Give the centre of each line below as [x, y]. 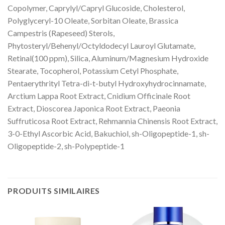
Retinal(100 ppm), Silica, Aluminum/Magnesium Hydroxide [108, 58]
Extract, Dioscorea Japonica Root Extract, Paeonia [94, 108]
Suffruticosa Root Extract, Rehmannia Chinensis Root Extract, [113, 121]
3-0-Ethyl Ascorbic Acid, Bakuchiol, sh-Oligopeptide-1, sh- [108, 134]
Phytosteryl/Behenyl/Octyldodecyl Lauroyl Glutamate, [101, 46]
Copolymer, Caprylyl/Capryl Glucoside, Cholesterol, [96, 8]
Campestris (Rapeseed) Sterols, [61, 33]
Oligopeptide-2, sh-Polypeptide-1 [66, 146]
